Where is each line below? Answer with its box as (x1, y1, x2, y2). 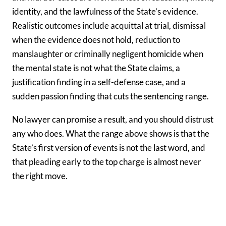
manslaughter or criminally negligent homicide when (12, 48, 203, 60)
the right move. (12, 170, 68, 181)
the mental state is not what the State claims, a (12, 63, 180, 74)
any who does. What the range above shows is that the (12, 128, 209, 139)
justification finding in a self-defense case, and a (12, 77, 186, 88)
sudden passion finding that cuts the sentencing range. (12, 91, 209, 102)
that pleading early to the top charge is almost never (12, 156, 201, 167)
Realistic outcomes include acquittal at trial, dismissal (12, 20, 206, 31)
